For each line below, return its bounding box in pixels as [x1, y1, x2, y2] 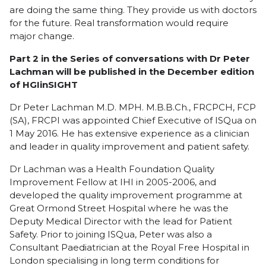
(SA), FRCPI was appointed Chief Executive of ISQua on [9, 115, 256, 126]
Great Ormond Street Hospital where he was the [9, 202, 229, 214]
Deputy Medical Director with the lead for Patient [9, 216, 232, 227]
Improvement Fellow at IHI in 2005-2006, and [9, 176, 216, 188]
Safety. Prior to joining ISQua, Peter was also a [9, 229, 212, 240]
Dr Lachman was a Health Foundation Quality [9, 163, 214, 175]
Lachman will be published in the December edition [9, 66, 254, 77]
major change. [9, 30, 74, 42]
